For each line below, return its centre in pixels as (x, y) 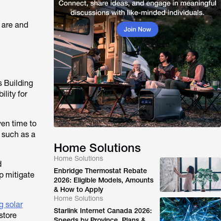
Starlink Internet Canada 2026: (103, 211)
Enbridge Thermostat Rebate (101, 171)
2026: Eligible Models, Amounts (104, 180)
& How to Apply (79, 189)
